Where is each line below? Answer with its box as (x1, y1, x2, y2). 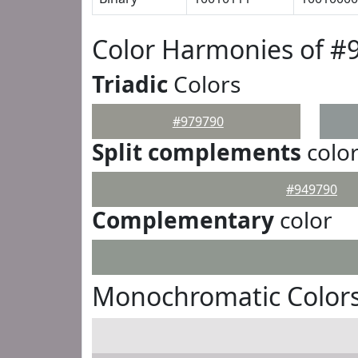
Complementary (92, 205, 274, 235)
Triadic (92, 69, 168, 99)
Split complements (92, 137, 301, 167)
